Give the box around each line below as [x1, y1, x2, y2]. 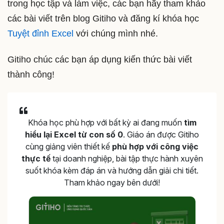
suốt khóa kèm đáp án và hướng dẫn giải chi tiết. [25, 165, 198, 176]
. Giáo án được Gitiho [123, 129, 199, 140]
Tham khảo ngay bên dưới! [64, 177, 160, 188]
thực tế [21, 153, 50, 164]
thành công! [7, 69, 54, 79]
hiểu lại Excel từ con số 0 [25, 129, 123, 140]
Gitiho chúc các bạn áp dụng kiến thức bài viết [7, 54, 192, 64]
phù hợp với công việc [112, 141, 198, 152]
